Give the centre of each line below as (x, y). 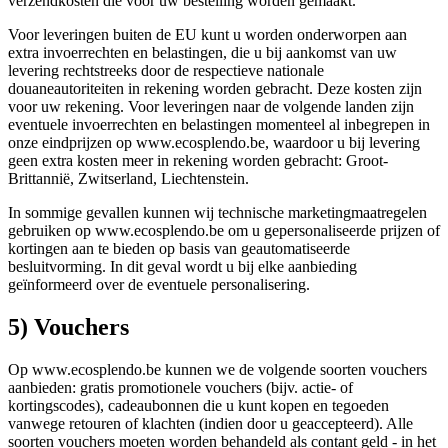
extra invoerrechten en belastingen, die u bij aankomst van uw (202, 53)
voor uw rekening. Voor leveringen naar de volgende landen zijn (211, 107)
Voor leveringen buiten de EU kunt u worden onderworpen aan (207, 35)
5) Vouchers (68, 327)
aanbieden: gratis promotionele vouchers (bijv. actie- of (180, 388)
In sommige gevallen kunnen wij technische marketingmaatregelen (217, 213)
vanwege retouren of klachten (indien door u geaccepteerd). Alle (210, 424)
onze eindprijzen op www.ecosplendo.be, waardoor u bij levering (214, 143)
